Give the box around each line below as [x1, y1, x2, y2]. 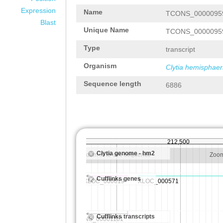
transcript [166, 45, 195, 53]
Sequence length [84, 80, 141, 88]
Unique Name [84, 26, 129, 34]
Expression [21, 6, 56, 14]
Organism [84, 62, 116, 70]
